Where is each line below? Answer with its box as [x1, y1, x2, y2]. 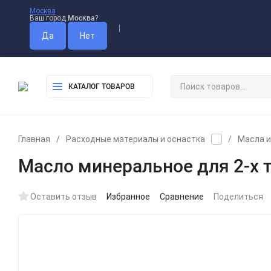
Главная [18, 134, 50, 144]
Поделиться [214, 192, 263, 201]
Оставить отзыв [30, 192, 97, 201]
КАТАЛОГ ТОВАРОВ [68, 82, 135, 91]
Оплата [131, 24, 162, 33]
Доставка [174, 24, 214, 33]
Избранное [106, 192, 150, 201]
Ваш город [30, 14, 68, 22]
